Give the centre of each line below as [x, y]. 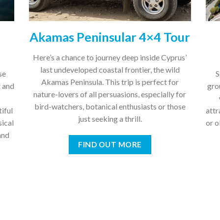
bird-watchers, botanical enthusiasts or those [110, 107]
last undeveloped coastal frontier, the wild [110, 70]
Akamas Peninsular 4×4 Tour [110, 37]
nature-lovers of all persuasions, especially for [110, 94]
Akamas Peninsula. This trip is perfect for [110, 82]
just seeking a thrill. [110, 119]
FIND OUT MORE [110, 145]
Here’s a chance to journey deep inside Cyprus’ [110, 57]
